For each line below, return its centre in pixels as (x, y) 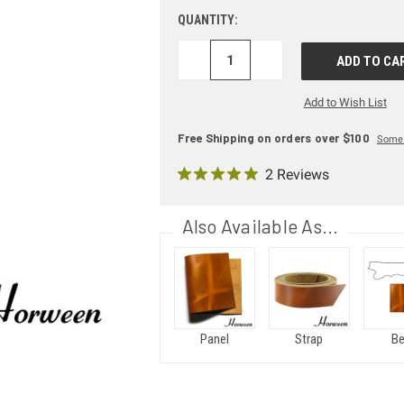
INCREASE (289, 59)
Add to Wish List (345, 103)
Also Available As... (260, 226)
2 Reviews (297, 175)
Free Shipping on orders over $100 (273, 138)
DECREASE (217, 59)
